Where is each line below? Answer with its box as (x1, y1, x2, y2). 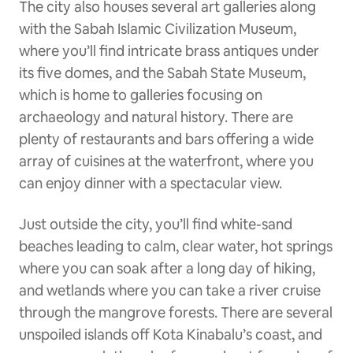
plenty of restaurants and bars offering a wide (19, 129, 314, 148)
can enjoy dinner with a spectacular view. (19, 173, 282, 192)
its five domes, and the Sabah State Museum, (19, 63, 306, 82)
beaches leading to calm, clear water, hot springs (19, 236, 333, 255)
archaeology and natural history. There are (19, 107, 293, 126)
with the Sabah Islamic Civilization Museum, (19, 19, 296, 38)
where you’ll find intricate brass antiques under (19, 41, 319, 60)
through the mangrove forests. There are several (19, 303, 333, 321)
